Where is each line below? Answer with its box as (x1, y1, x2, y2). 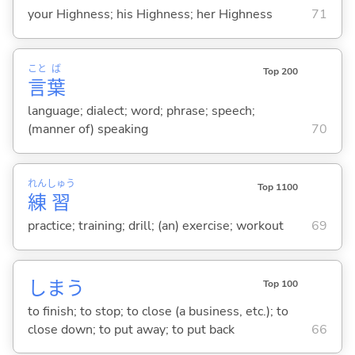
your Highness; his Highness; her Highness (27, 6, 273, 24)
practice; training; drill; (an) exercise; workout (27, 217, 284, 235)
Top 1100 (257, 180, 298, 193)
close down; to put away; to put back (27, 320, 235, 338)
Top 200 (262, 65, 298, 78)
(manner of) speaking (27, 120, 148, 139)
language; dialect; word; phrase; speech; (27, 102, 255, 120)
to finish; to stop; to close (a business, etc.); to (27, 302, 288, 320)
